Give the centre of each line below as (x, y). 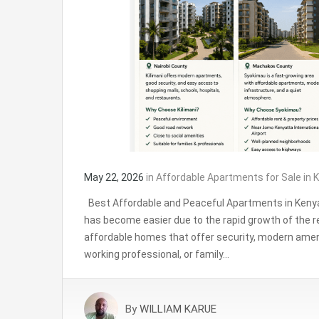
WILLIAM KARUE (178, 309)
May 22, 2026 (114, 177)
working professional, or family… (157, 254)
